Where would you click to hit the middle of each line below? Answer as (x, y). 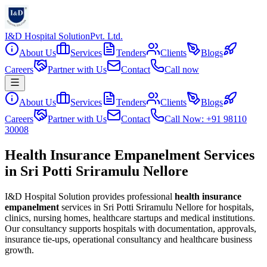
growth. (19, 250)
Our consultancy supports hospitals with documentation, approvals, (131, 228)
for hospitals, (229, 207)
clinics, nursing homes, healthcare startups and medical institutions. (130, 218)
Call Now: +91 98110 (206, 119)
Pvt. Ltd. (106, 36)
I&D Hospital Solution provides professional (89, 196)
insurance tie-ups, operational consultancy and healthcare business (128, 239)
